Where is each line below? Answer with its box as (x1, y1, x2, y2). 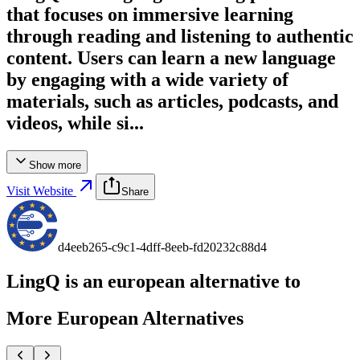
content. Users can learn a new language (6, 47, 336, 68)
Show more (29, 158, 81, 171)
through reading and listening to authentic (6, 25, 354, 47)
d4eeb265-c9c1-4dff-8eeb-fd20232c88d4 (58, 239, 267, 254)
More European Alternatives (6, 308, 243, 329)
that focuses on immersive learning (6, 3, 293, 25)
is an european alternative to (65, 270, 301, 292)
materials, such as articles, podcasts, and (6, 90, 338, 112)
